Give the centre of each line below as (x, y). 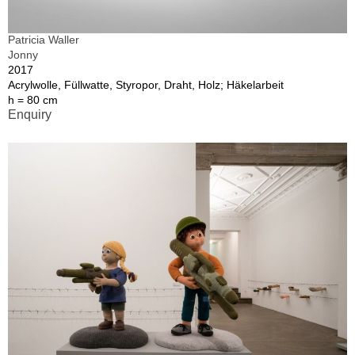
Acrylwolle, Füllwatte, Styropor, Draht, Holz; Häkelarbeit (146, 85)
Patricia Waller (44, 40)
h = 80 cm (33, 100)
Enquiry (30, 115)
